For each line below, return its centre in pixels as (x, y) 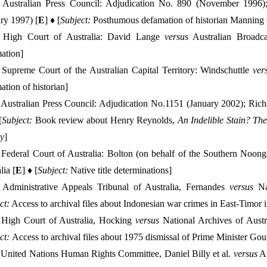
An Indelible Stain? (215, 120)
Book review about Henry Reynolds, (105, 120)
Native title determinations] (120, 170)
